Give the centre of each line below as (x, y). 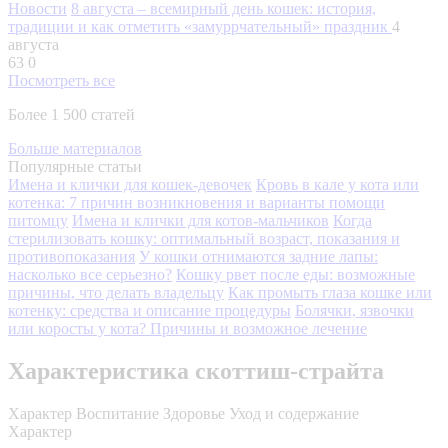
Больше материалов (75, 148)
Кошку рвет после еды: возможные (295, 274)
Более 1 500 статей (71, 114)
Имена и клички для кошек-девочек (130, 184)
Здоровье (194, 413)
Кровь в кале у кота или (337, 184)
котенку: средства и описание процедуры (149, 310)
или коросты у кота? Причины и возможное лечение (187, 328)
